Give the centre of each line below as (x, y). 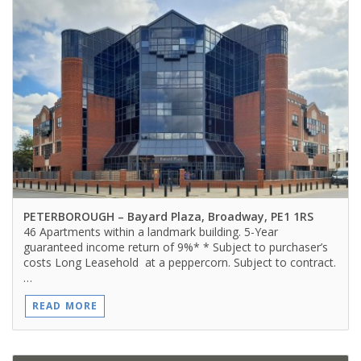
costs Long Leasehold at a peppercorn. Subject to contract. (179, 262)
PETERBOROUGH (68, 216)
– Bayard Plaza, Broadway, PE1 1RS (214, 216)
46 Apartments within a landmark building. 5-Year (150, 231)
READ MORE (65, 306)
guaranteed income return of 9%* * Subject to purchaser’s (175, 247)
